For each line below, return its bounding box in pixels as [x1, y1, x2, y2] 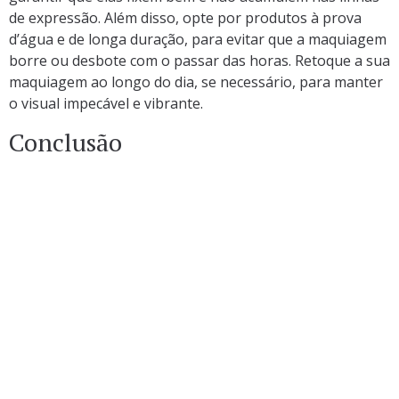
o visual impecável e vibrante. [9, 94, 203, 114]
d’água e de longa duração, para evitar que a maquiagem [9, 29, 387, 50]
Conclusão [9, 125, 122, 159]
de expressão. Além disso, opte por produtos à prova [9, 8, 362, 28]
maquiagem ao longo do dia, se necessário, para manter [9, 72, 383, 93]
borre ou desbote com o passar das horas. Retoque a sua [9, 51, 390, 71]
